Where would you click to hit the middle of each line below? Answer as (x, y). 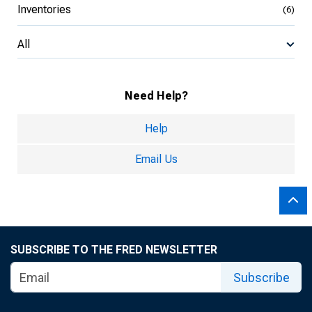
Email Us (156, 159)
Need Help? (156, 96)
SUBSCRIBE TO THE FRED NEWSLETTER (114, 250)
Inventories (44, 9)
